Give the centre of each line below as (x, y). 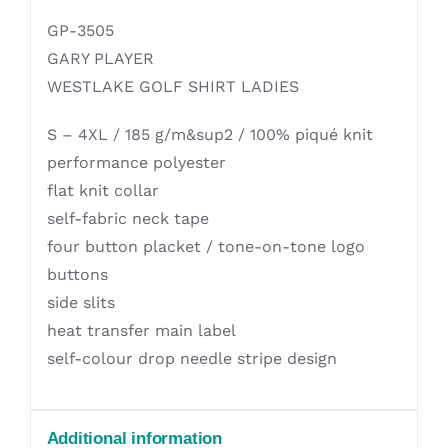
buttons (77, 275)
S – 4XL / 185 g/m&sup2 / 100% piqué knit (209, 135)
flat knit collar (102, 191)
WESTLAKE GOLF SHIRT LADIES (172, 87)
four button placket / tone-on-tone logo (205, 247)
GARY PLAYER (100, 59)
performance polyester (136, 163)
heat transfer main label (141, 331)
